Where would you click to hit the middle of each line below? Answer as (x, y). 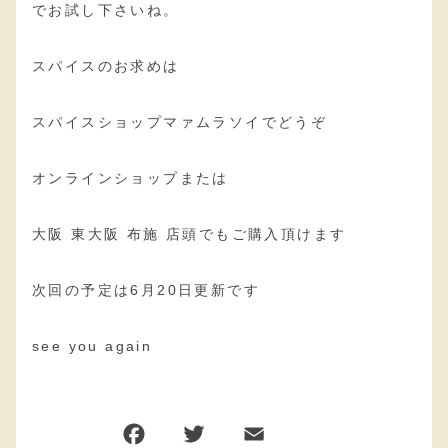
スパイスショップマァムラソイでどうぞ (180, 121)
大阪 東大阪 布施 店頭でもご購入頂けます (189, 233)
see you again (92, 345)
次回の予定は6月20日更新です (146, 289)
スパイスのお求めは (106, 65)
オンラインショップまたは (130, 177)
